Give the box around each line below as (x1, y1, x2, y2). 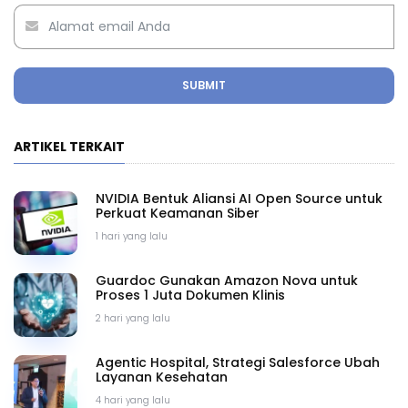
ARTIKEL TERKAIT (14, 137, 125, 156)
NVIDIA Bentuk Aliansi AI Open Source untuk (95, 189, 382, 208)
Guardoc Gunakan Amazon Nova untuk (95, 270, 358, 290)
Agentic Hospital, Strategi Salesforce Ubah (95, 352, 380, 372)
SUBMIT (182, 76, 226, 93)
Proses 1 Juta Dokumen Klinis (95, 285, 285, 304)
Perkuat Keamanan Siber (95, 203, 260, 222)
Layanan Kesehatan (95, 367, 228, 386)
